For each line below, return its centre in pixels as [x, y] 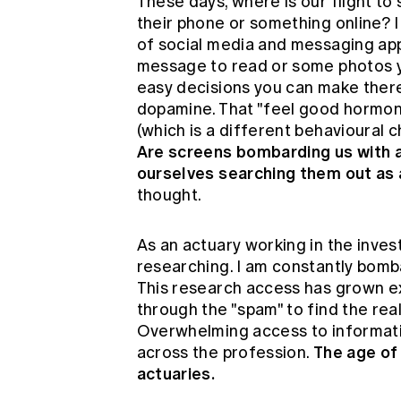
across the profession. [223, 353]
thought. [169, 195]
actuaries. [176, 374]
